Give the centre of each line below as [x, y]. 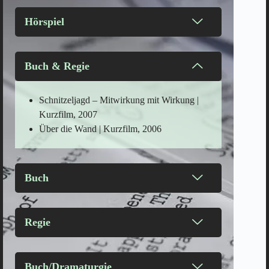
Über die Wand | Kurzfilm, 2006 [100, 128]
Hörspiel [44, 21]
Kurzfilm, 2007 [68, 114]
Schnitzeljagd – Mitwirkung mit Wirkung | [119, 100]
